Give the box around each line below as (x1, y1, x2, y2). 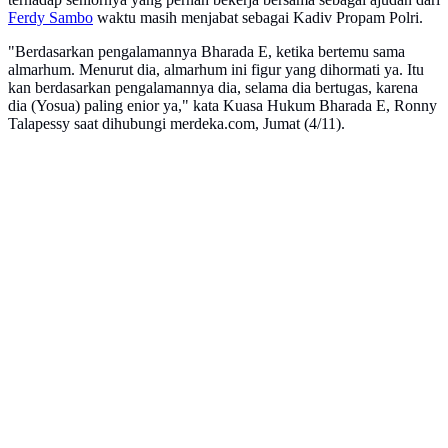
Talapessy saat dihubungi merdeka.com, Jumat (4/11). (8, 115, 345, 133)
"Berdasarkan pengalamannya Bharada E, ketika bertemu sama (8, 43, 405, 61)
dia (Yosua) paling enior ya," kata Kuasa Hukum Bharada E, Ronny (8, 97, 437, 115)
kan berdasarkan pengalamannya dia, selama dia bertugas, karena (8, 79, 418, 97)
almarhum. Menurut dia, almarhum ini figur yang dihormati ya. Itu (8, 61, 424, 79)
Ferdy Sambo (8, 9, 93, 27)
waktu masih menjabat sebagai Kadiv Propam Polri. (93, 9, 423, 27)
